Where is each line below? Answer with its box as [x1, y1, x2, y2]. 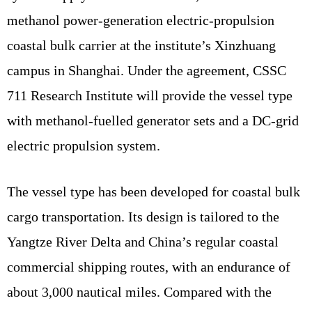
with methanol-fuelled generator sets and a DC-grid [7, 112, 299, 128]
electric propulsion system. [7, 137, 160, 153]
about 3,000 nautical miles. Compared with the [7, 283, 272, 299]
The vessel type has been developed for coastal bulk [7, 183, 300, 199]
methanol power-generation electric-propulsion [7, 12, 274, 28]
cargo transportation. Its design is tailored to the [7, 208, 279, 224]
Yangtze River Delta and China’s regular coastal [7, 233, 279, 249]
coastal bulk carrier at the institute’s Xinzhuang [7, 37, 276, 53]
